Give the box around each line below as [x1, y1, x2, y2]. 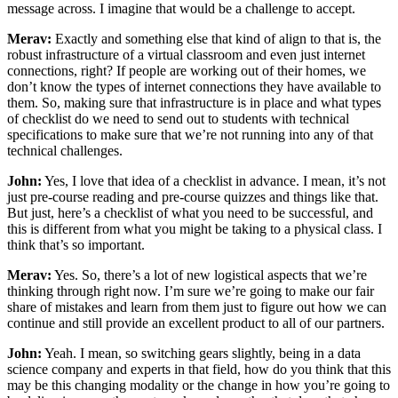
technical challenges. [7, 143, 123, 159]
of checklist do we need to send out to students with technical [7, 111, 349, 127]
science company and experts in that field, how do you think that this [7, 362, 391, 378]
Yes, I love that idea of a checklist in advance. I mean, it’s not [42, 173, 386, 189]
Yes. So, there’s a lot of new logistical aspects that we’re [52, 267, 367, 283]
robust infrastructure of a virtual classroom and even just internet [7, 47, 365, 63]
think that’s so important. [7, 237, 145, 253]
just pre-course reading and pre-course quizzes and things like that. [7, 189, 378, 205]
